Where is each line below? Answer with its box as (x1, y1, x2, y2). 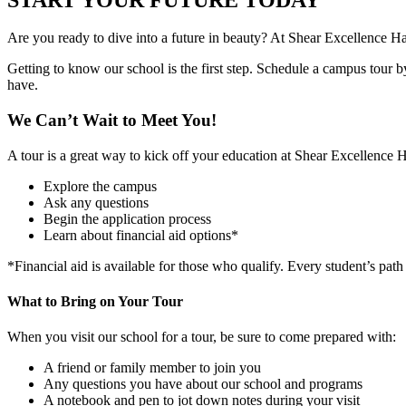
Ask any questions (43, 194, 149, 210)
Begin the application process (43, 210, 211, 227)
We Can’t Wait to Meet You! (7, 111, 217, 130)
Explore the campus (43, 178, 157, 194)
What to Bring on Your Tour (7, 294, 183, 310)
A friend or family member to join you (43, 360, 261, 376)
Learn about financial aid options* (43, 227, 238, 243)
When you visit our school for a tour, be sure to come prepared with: (7, 329, 396, 345)
